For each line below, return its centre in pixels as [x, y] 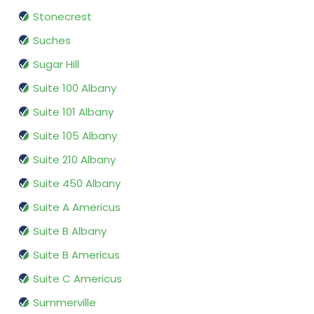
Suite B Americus [76, 255]
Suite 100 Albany [75, 88]
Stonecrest [62, 17]
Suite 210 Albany [74, 160]
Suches [52, 41]
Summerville [64, 303]
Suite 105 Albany [75, 136]
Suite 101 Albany [73, 112]
